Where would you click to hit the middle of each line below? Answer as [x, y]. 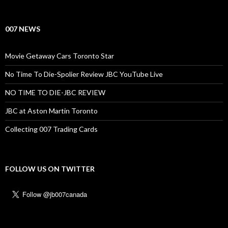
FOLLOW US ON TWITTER [50, 168]
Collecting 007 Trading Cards [51, 129]
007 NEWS [23, 28]
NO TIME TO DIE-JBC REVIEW [55, 92]
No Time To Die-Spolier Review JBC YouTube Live [84, 74]
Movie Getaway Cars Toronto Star [60, 55]
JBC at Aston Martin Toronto [51, 110]
